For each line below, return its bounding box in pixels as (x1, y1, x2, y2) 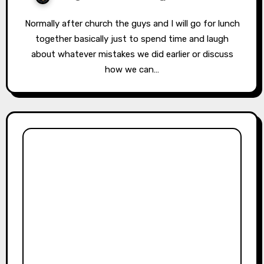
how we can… (105, 64, 159, 75)
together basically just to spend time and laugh (35, 33, 229, 44)
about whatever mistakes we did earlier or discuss (31, 48, 233, 60)
